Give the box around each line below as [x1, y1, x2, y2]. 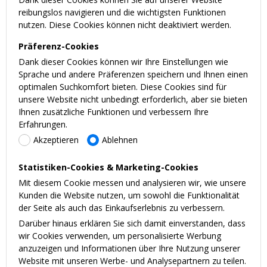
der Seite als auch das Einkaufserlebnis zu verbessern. [18, 202, 225, 214]
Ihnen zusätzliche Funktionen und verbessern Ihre [18, 106, 209, 117]
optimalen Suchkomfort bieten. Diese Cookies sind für [18, 81, 226, 92]
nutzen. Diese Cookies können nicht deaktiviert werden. [18, 19, 231, 30]
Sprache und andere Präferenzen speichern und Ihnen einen [18, 69, 248, 80]
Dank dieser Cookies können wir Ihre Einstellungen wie [18, 56, 228, 67]
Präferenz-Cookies [18, 41, 99, 52]
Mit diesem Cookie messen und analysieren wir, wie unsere [18, 177, 246, 189]
